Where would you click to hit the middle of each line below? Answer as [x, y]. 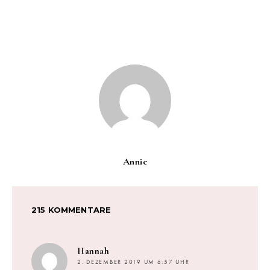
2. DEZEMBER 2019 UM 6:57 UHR [133, 262]
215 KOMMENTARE [71, 209]
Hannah [93, 250]
